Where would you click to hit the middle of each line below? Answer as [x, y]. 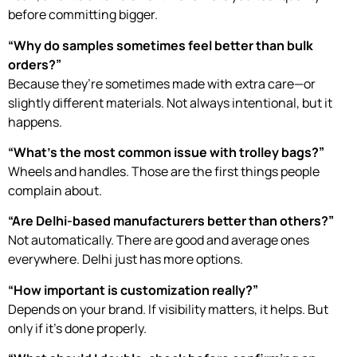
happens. [35, 122]
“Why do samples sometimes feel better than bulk [161, 45]
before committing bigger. [83, 15]
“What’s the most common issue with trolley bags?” [166, 152]
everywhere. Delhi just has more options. [126, 259]
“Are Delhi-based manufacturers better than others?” [171, 221]
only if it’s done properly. [77, 328]
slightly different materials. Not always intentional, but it [170, 102]
